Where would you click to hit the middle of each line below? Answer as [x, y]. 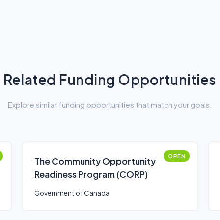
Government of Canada [72, 193]
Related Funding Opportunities [110, 79]
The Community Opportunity [95, 161]
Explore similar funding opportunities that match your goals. [110, 104]
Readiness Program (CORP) [91, 174]
